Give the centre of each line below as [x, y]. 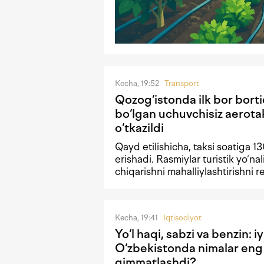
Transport [182, 83]
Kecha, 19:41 [137, 218]
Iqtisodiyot [182, 218]
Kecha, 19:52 [138, 83]
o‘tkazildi [139, 128]
